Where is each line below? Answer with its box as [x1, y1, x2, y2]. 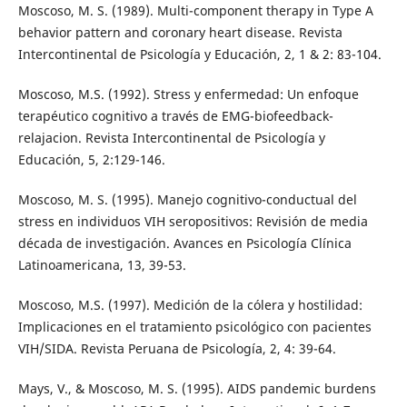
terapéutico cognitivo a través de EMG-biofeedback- [17, 106, 333, 124]
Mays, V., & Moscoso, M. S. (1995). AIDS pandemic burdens [17, 379, 376, 397]
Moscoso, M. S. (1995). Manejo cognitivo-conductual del [17, 190, 357, 208]
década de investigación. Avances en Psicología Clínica [17, 233, 352, 252]
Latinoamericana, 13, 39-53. [17, 255, 186, 273]
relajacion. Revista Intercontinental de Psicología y [17, 128, 325, 146]
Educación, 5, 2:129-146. [17, 150, 165, 168]
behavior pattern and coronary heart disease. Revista [17, 23, 342, 41]
